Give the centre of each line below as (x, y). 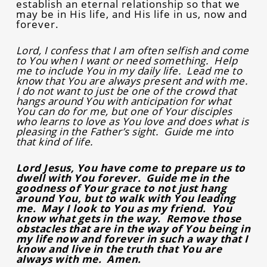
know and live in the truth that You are (119, 249)
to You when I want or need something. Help (127, 60)
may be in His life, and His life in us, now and (131, 14)
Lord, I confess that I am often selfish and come (132, 50)
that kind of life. (55, 142)
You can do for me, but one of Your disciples (124, 111)
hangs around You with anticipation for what (124, 101)
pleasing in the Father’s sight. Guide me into (125, 131)
